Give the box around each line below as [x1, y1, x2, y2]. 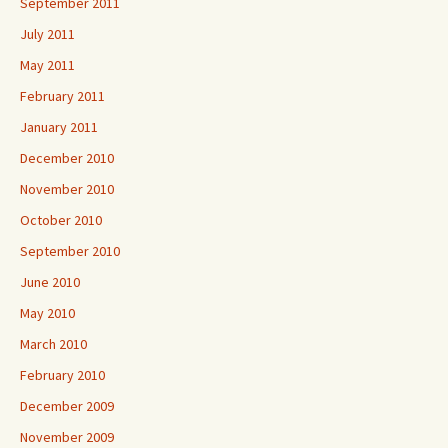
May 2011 [20, 56, 75, 74]
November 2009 [20, 428, 114, 446]
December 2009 [20, 397, 114, 415]
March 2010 [20, 335, 87, 353]
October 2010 [20, 211, 102, 229]
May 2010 [20, 304, 75, 322]
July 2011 [20, 25, 75, 43]
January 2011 [20, 118, 98, 136]
